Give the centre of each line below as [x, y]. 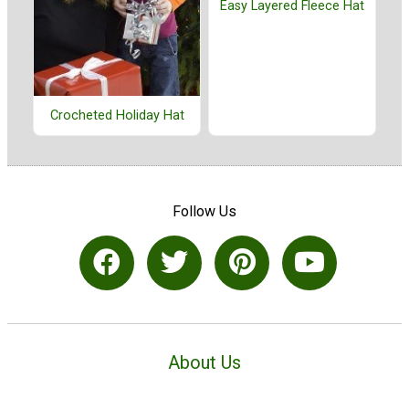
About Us [204, 363]
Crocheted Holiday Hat [117, 116]
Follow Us [204, 212]
